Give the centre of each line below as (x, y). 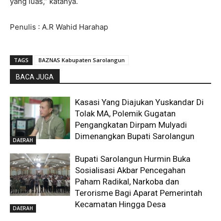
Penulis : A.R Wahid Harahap (59, 27)
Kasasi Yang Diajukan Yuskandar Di (140, 102)
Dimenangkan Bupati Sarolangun (136, 136)
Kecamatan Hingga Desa (121, 204)
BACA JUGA (35, 77)
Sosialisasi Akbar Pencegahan (130, 170)
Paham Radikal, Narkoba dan (127, 182)
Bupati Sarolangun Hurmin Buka (133, 159)
